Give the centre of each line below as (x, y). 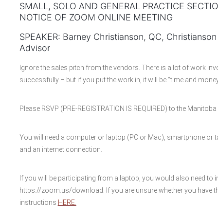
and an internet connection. (61, 149)
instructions (38, 202)
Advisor (35, 48)
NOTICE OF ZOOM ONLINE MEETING (96, 17)
